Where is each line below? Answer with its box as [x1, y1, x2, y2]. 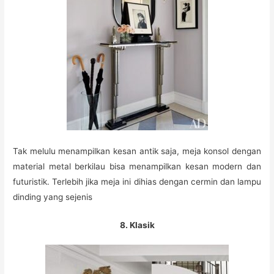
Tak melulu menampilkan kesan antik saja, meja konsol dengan [13, 146, 261, 157]
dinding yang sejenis [13, 192, 93, 202]
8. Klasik [119, 220, 155, 231]
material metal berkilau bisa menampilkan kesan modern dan [13, 161, 261, 172]
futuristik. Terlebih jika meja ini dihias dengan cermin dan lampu [13, 177, 261, 187]
